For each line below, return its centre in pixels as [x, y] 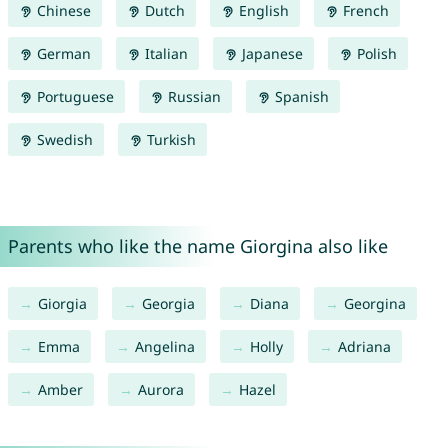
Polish [374, 54]
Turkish [169, 140]
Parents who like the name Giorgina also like [197, 246]
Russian [192, 97]
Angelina [164, 347]
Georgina [374, 304]
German [61, 54]
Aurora [160, 390]
